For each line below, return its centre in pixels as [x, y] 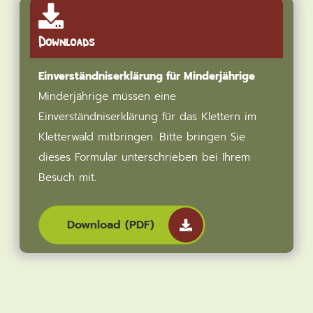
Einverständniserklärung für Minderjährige [147, 76]
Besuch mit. [68, 177]
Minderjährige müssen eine [108, 96]
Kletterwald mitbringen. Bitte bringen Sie [142, 137]
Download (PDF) [111, 225]
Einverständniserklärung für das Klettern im [148, 116]
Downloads [67, 41]
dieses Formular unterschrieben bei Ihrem [145, 157]
